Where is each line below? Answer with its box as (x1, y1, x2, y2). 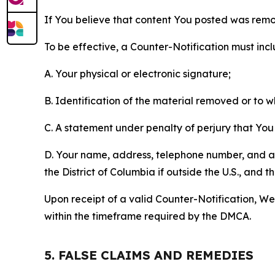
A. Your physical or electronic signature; (44, 68, 231, 80)
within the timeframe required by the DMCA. (44, 210, 251, 222)
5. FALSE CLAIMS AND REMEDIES (44, 247, 254, 263)
